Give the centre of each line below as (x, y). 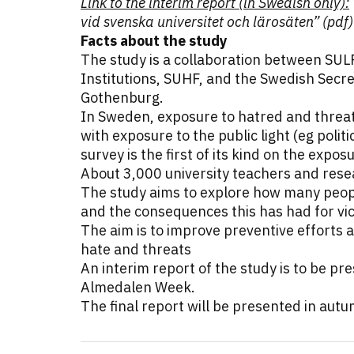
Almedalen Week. (138, 288)
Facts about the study (154, 41)
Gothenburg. (122, 98)
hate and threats (136, 250)
